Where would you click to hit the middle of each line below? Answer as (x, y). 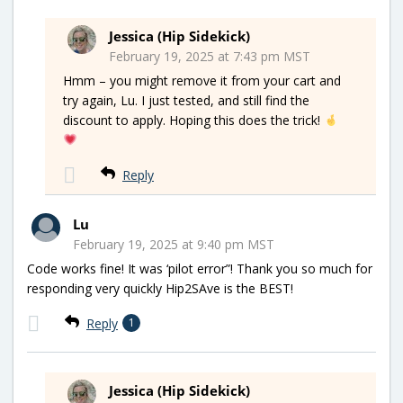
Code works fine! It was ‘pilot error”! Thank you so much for (200, 268)
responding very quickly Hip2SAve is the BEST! (160, 288)
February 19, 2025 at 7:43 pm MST (210, 56)
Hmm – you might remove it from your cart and (202, 80)
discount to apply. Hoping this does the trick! (193, 120)
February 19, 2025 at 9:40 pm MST (174, 244)
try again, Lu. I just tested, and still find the (186, 100)
